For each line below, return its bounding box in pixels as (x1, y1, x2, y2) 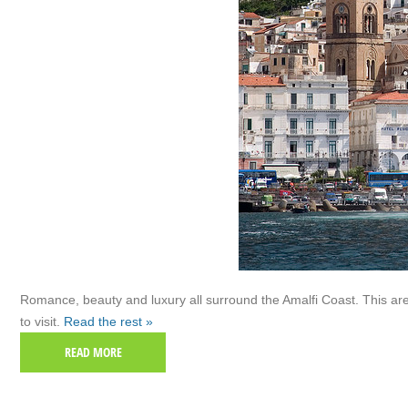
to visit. (20, 314, 64, 329)
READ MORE (64, 343, 122, 361)
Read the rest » (64, 314, 153, 329)
